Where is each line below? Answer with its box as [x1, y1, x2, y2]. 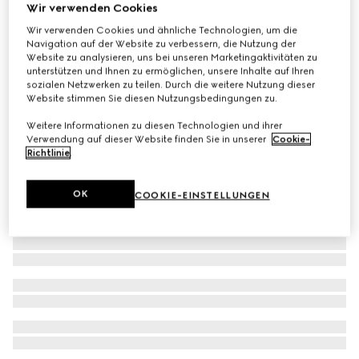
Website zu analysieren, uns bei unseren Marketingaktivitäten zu [26, 51, 318, 63]
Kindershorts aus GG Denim [13, 14, 172, 30]
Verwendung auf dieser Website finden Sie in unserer [26, 133, 269, 145]
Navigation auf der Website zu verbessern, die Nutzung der [26, 38, 296, 50]
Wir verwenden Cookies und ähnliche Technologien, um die [26, 24, 298, 36]
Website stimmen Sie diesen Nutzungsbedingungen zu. [26, 92, 278, 104]
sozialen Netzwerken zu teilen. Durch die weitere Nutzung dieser [26, 79, 316, 91]
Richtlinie [26, 147, 71, 159]
